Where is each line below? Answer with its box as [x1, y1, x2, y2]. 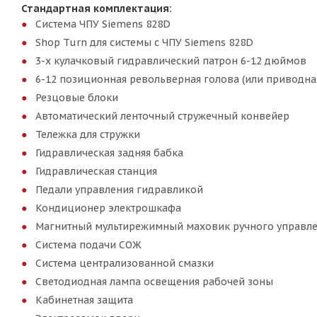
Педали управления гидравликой [35, 183, 203, 196]
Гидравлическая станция [35, 165, 157, 178]
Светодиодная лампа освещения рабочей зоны [35, 275, 273, 288]
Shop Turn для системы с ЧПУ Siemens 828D [35, 36, 253, 49]
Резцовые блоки [35, 91, 118, 104]
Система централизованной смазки [35, 257, 214, 270]
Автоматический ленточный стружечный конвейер [35, 110, 289, 122]
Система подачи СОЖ [35, 238, 142, 251]
